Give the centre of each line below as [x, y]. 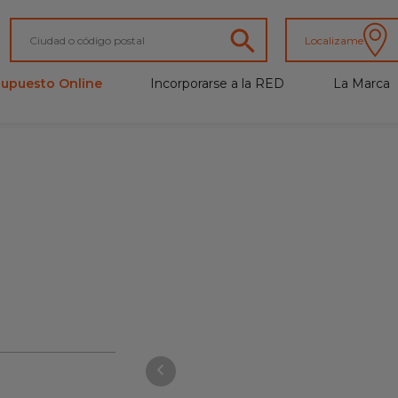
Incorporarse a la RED [218, 84]
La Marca [361, 84]
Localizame [334, 40]
